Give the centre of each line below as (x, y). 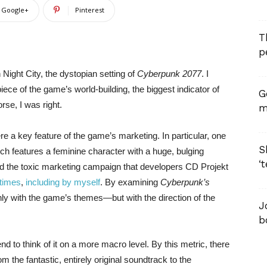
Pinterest (90, 10)
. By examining (130, 182)
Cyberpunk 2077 (169, 74)
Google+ (15, 10)
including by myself (63, 182)
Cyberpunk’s (185, 182)
